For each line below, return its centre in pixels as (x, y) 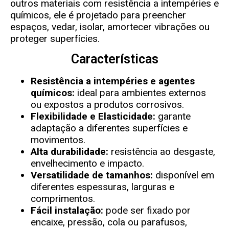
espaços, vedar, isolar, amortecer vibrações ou (110, 27)
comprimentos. (63, 199)
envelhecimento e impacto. (87, 164)
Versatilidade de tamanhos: (92, 175)
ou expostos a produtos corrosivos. (107, 105)
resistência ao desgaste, (162, 152)
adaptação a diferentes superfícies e (109, 128)
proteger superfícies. (55, 38)
